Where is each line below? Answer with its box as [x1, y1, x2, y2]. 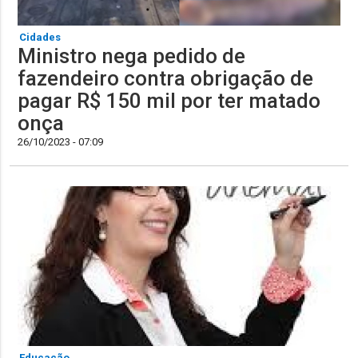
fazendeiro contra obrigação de [18, 66, 314, 90]
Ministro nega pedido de [18, 43, 246, 68]
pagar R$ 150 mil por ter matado [18, 88, 321, 113]
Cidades [19, 30, 62, 43]
